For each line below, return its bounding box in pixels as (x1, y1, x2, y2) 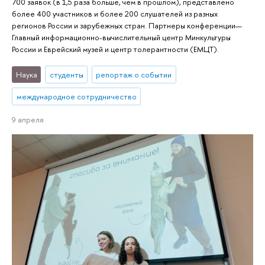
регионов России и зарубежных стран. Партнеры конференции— (12, 20, 241, 31)
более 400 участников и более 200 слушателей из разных (12, 8, 218, 20)
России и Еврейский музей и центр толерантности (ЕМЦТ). (12, 44, 219, 55)
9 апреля (12, 114, 44, 125)
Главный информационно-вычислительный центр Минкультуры (12, 32, 231, 43)
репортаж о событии (96, 69, 172, 80)
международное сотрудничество (16, 91, 137, 102)
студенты (49, 69, 83, 80)
